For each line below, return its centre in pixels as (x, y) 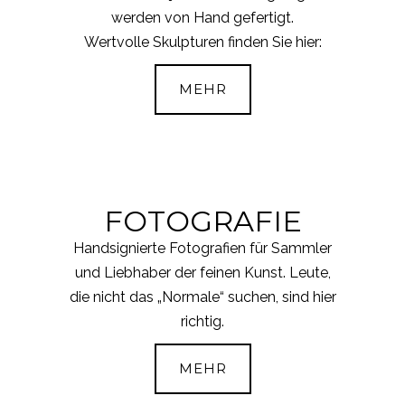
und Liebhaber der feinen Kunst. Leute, (202, 273)
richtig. (202, 322)
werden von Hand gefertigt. (202, 17)
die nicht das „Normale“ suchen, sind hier (202, 297)
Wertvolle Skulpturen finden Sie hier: (202, 42)
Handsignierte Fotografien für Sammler (202, 249)
